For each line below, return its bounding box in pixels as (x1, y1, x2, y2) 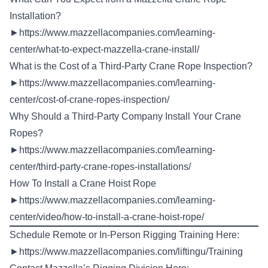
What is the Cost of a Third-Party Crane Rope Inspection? (10, 61, 252, 71)
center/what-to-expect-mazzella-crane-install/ (10, 44, 199, 54)
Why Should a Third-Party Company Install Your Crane (10, 111, 241, 121)
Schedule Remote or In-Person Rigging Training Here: (10, 230, 239, 240)
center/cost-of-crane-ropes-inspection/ (10, 95, 169, 105)
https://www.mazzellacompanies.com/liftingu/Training (19, 246, 243, 257)
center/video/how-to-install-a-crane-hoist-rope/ (10, 212, 204, 222)
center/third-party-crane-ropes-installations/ (10, 162, 191, 172)
